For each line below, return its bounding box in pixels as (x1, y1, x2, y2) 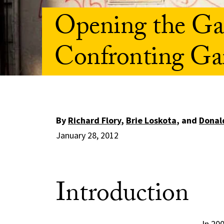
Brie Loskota (125, 114, 176, 126)
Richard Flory (67, 114, 121, 126)
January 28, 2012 (55, 129, 118, 141)
